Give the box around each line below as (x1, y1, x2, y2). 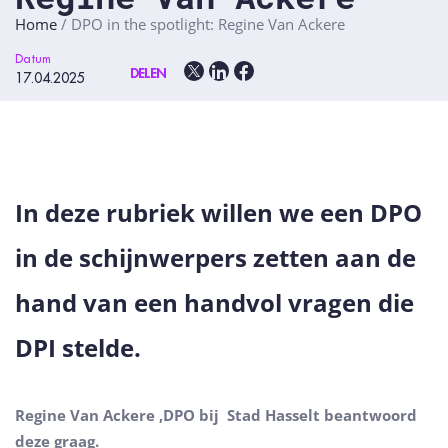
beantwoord (324, 405, 417, 426)
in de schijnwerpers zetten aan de (15, 241, 416, 275)
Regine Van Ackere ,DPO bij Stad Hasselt (15, 405, 324, 426)
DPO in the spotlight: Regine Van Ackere (71, 14, 345, 35)
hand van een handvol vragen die (15, 286, 414, 320)
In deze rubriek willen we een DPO (15, 196, 422, 230)
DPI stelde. (15, 331, 141, 365)
